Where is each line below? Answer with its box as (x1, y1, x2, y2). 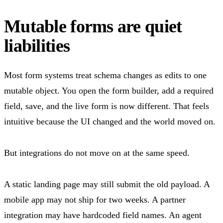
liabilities (4, 35, 70, 56)
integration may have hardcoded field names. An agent (4, 210, 202, 220)
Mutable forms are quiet (4, 16, 182, 36)
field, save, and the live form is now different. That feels (4, 101, 209, 111)
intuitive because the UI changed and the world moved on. (4, 116, 216, 126)
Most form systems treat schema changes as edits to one (4, 70, 207, 80)
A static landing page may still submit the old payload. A (4, 179, 210, 189)
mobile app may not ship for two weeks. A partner (4, 194, 186, 205)
